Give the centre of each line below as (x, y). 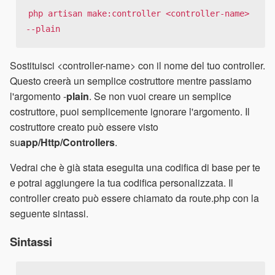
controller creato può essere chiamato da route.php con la (134, 198)
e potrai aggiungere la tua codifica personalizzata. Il (122, 183)
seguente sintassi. (49, 214)
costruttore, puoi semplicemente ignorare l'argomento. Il (130, 112)
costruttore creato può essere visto (84, 127)
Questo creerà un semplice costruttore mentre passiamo (131, 81)
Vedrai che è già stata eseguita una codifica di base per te (135, 168)
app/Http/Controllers (68, 142)
